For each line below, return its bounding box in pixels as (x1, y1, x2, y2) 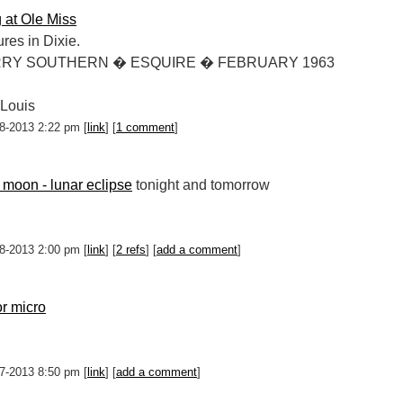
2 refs (116, 243, 146, 256)
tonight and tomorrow (132, 177, 270, 193)
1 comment (116, 121, 175, 134)
